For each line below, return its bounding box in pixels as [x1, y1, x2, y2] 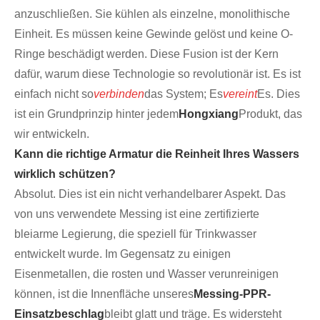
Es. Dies [257, 88, 300, 101]
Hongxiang [179, 108, 239, 121]
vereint [223, 88, 257, 101]
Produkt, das [239, 108, 302, 121]
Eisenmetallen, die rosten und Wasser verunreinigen [14, 268, 279, 281]
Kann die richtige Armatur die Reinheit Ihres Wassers [14, 148, 299, 161]
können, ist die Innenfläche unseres [14, 288, 194, 301]
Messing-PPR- [194, 288, 271, 301]
